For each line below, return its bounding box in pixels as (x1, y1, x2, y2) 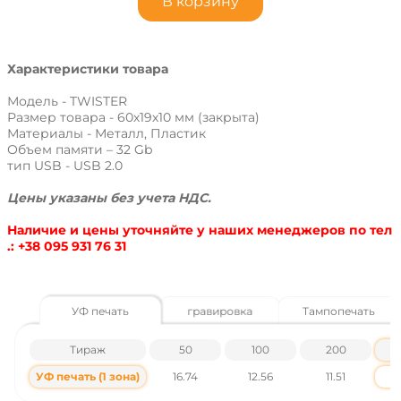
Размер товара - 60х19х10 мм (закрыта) (7, 109, 260, 125)
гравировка (186, 303, 252, 318)
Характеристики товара (7, 61, 168, 77)
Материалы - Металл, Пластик (7, 125, 206, 141)
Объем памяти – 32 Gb (7, 141, 152, 158)
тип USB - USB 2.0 (7, 158, 123, 174)
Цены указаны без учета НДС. (7, 190, 211, 206)
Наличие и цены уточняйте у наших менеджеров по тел (7, 222, 392, 238)
